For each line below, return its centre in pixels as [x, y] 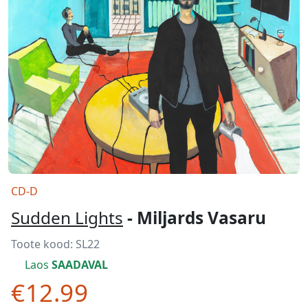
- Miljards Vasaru [195, 218]
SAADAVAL [80, 265]
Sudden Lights [67, 218]
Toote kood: [43, 244]
